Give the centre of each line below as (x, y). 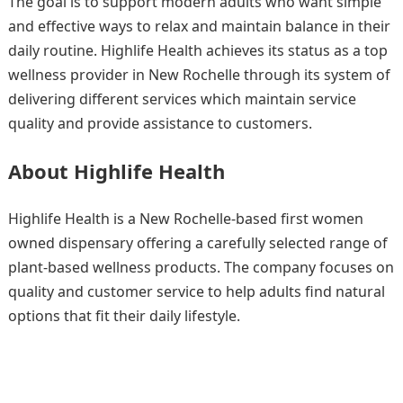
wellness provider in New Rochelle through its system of (199, 74)
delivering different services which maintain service (182, 99)
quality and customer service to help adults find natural (196, 291)
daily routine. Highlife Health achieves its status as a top (197, 50)
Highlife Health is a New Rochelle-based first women (185, 218)
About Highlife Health (116, 170)
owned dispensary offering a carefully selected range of (197, 242)
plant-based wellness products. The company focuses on (201, 267)
